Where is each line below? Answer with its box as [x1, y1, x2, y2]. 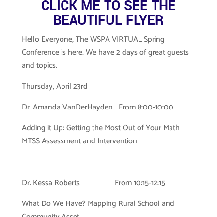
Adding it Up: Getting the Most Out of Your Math [21, 122, 180, 135]
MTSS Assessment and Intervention [21, 135, 137, 148]
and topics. [21, 59, 57, 72]
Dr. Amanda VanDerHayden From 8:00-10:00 [21, 101, 173, 114]
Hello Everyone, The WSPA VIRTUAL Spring [21, 33, 165, 46]
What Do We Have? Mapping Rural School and [21, 197, 174, 210]
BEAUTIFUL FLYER [53, 11, 164, 30]
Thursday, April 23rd [21, 80, 88, 93]
